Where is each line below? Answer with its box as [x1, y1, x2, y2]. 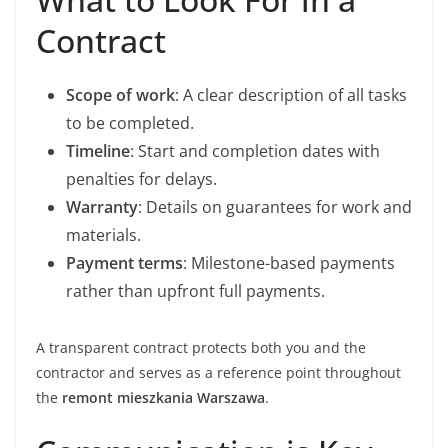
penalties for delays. [66, 168, 217, 190]
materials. [66, 224, 141, 246]
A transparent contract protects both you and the [36, 338, 366, 357]
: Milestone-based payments [183, 252, 395, 274]
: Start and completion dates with [130, 140, 380, 162]
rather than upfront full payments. [66, 280, 325, 302]
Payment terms [66, 252, 183, 274]
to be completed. [66, 112, 194, 134]
